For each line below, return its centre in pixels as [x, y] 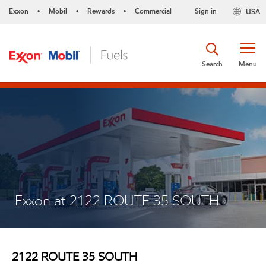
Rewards [101, 11]
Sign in [205, 11]
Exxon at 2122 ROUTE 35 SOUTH [117, 200]
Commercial [153, 11]
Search [212, 64]
